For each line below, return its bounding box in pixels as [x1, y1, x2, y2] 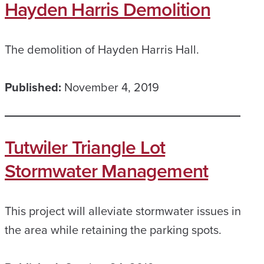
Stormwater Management [5, 157, 209, 185]
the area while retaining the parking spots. [5, 221, 222, 239]
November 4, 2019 [64, 78, 159, 96]
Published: [5, 78, 61, 96]
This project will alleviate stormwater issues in [5, 202, 241, 220]
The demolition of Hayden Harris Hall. [5, 41, 199, 58]
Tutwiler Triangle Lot [5, 133, 166, 161]
